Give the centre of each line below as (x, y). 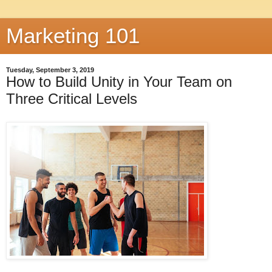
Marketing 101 (73, 36)
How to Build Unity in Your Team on (119, 82)
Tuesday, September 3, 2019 (50, 70)
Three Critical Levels (72, 99)
